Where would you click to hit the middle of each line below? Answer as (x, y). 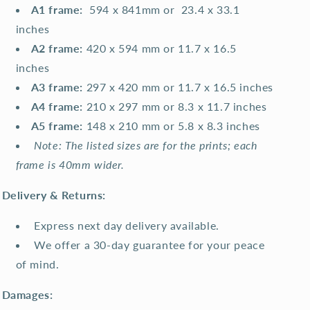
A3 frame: (57, 87)
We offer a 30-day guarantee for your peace (149, 245)
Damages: (27, 294)
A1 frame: (57, 9)
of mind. (37, 264)
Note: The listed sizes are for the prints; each (146, 145)
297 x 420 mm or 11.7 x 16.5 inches (178, 87)
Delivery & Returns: (54, 195)
